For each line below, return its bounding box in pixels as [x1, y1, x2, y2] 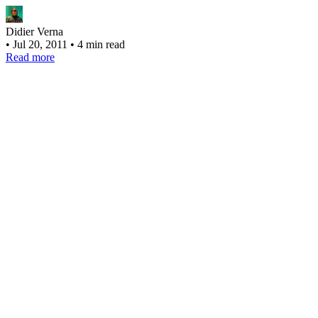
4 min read [77, 38, 125, 50]
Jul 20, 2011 [13, 38, 70, 50]
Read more [6, 50, 55, 63]
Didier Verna [6, 25, 63, 38]
